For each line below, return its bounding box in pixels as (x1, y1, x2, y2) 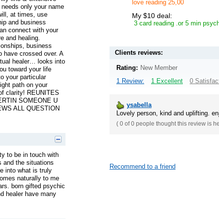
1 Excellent (151, 77, 183, 85)
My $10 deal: (132, 11, 172, 20)
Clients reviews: (115, 48, 163, 56)
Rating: (116, 64, 138, 71)
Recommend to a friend (109, 163, 175, 170)
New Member (140, 64, 177, 71)
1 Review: (116, 77, 144, 85)
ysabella (127, 101, 152, 109)
